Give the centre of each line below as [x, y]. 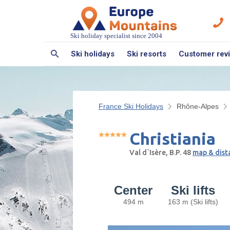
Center [133, 190]
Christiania [172, 138]
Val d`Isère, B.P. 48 [161, 152]
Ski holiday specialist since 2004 [116, 35]
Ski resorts [147, 54]
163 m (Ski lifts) [193, 202]
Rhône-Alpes [198, 106]
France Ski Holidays [131, 106]
